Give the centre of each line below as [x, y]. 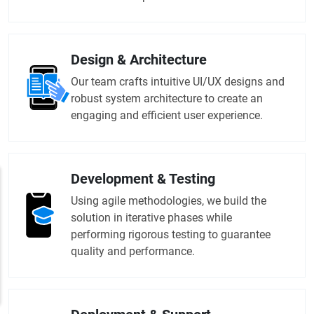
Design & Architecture [139, 60]
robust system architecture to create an [167, 99]
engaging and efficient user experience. [167, 116]
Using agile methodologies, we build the [169, 201]
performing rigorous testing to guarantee [171, 235]
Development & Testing [143, 179]
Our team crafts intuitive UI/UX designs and [178, 82]
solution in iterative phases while [151, 218]
